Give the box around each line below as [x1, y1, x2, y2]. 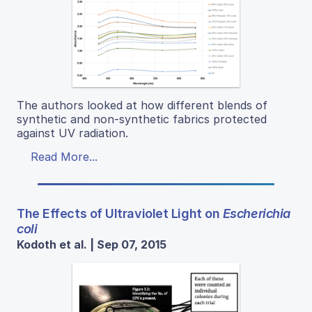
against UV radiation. [17, 125, 128, 140]
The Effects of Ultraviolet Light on [17, 205, 223, 221]
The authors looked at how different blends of [17, 97, 267, 112]
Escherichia [222, 205, 290, 221]
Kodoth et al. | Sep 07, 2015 [17, 237, 166, 251]
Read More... [31, 149, 97, 164]
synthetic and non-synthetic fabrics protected [17, 111, 267, 126]
